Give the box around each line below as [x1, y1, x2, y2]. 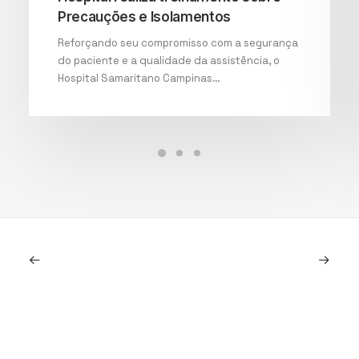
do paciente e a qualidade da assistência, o [58, 54, 280, 68]
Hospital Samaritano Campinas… [58, 71, 220, 86]
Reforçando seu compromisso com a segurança [58, 36, 298, 50]
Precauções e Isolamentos [58, 8, 231, 25]
